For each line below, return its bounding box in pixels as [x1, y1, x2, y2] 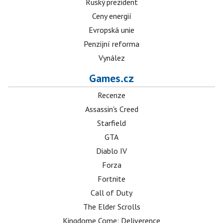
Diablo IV [96, 146, 127, 156]
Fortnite [98, 174, 125, 184]
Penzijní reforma [84, 39, 139, 49]
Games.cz [89, 71, 134, 85]
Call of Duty [91, 188, 132, 198]
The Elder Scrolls [83, 202, 140, 212]
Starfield [97, 118, 126, 128]
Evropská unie [89, 25, 134, 35]
